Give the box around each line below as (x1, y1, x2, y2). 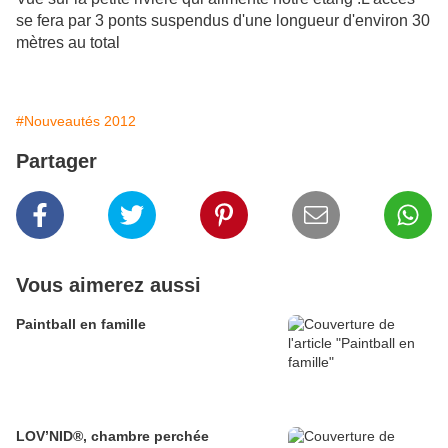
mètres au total (16, 34, 120, 52)
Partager (16, 150, 97, 173)
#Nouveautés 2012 (16, 113, 136, 130)
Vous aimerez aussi (16, 274, 201, 297)
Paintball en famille (16, 316, 146, 333)
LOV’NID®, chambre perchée (16, 428, 209, 445)
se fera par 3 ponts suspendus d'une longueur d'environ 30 (16, 12, 430, 30)
